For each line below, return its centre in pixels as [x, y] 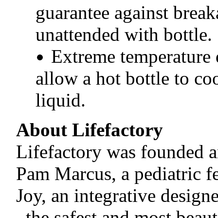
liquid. [61, 100]
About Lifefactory [90, 129]
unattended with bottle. [124, 34]
